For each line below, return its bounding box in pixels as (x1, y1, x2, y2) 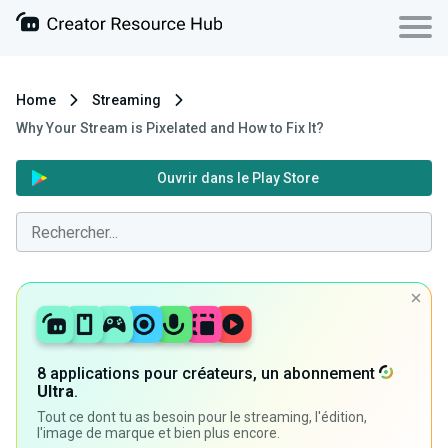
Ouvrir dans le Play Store (156, 170, 319, 186)
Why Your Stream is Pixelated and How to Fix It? (16, 120, 324, 136)
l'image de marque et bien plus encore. (37, 425, 280, 442)
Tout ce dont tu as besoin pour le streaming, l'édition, (37, 409, 367, 426)
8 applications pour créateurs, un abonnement (37, 364, 379, 384)
